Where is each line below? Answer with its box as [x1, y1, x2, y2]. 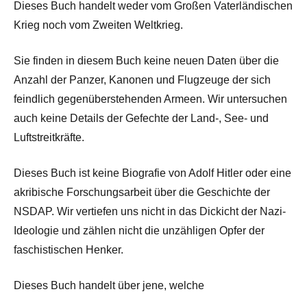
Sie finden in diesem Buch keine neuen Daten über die [14, 54, 279, 66]
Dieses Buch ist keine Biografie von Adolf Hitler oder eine [14, 167, 291, 179]
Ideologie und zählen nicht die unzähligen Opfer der [14, 224, 265, 236]
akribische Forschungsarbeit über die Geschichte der [14, 186, 270, 198]
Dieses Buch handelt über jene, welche [14, 279, 204, 291]
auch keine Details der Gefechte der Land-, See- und [14, 112, 269, 124]
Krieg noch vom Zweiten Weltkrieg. [14, 19, 183, 31]
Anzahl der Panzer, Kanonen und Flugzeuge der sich [14, 73, 271, 86]
